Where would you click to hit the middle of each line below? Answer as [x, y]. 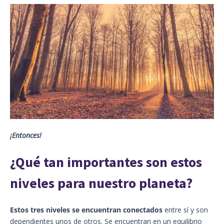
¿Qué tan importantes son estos [106, 162]
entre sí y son [185, 209]
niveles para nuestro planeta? [101, 183]
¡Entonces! [26, 135]
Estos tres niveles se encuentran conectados [86, 209]
